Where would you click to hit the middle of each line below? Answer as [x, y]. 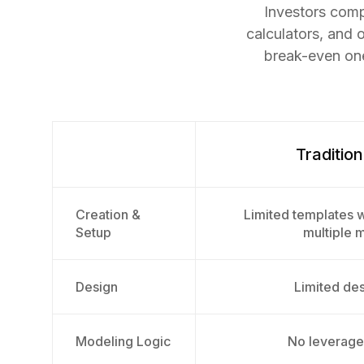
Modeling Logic [123, 341]
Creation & [108, 214]
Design [97, 287]
